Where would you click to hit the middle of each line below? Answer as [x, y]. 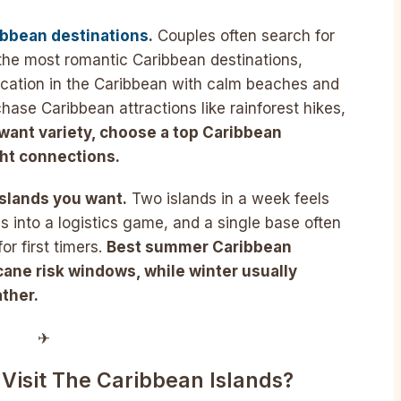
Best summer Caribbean [199, 247]
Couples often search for [244, 35]
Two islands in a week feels [228, 199]
